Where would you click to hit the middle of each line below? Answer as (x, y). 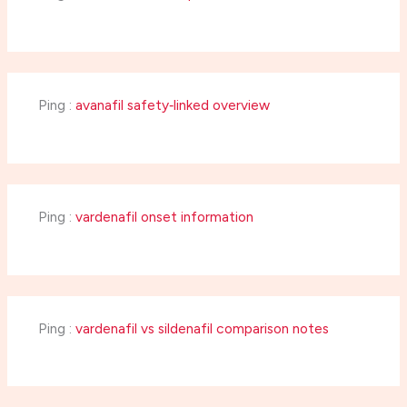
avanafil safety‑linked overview (172, 105)
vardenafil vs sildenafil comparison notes (202, 329)
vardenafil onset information (164, 217)
